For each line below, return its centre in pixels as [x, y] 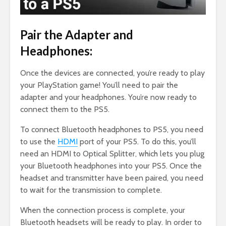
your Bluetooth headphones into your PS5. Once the [111, 166]
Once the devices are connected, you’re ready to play [112, 73]
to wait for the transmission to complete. [91, 190]
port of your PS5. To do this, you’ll [137, 142]
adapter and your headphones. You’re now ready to [108, 97]
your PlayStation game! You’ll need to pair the [99, 85]
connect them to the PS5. [65, 109]
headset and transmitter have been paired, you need [112, 178]
